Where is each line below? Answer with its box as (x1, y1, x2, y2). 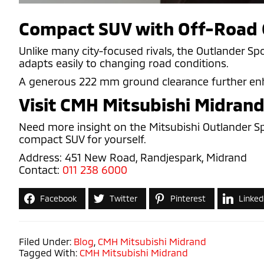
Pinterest (170, 193, 206, 203)
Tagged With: (19, 247, 80, 258)
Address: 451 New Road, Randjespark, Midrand (19, 151, 247, 164)
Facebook (40, 193, 77, 203)
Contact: (19, 163, 62, 176)
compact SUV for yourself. (19, 133, 146, 146)
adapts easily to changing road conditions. (19, 57, 229, 70)
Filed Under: (19, 236, 74, 247)
